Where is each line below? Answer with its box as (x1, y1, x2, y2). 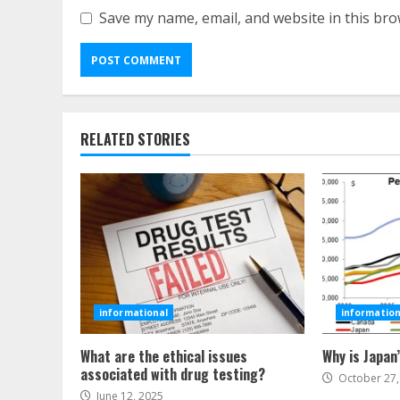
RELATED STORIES (80, 129, 190, 151)
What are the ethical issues (80, 346, 247, 368)
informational (99, 306, 169, 320)
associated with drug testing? (80, 363, 265, 386)
